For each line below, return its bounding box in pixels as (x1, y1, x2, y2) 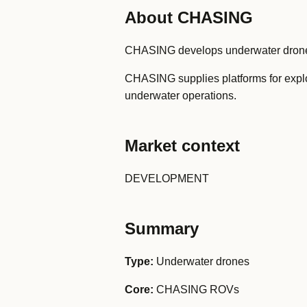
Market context (125, 136, 240, 155)
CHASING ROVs (153, 284, 239, 295)
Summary (125, 219, 199, 238)
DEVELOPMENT (125, 173, 209, 184)
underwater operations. (125, 90, 236, 101)
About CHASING (125, 8, 253, 27)
